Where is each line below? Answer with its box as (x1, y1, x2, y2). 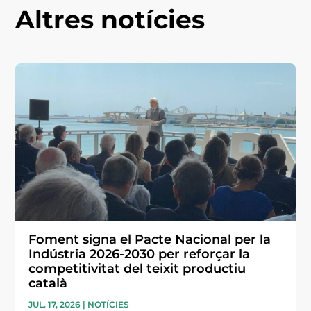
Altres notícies (15, 3, 205, 35)
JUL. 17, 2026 (28, 299, 81, 310)
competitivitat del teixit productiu (28, 260, 246, 276)
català (28, 275, 68, 291)
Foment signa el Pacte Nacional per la (28, 231, 271, 247)
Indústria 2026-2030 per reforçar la (28, 246, 251, 262)
